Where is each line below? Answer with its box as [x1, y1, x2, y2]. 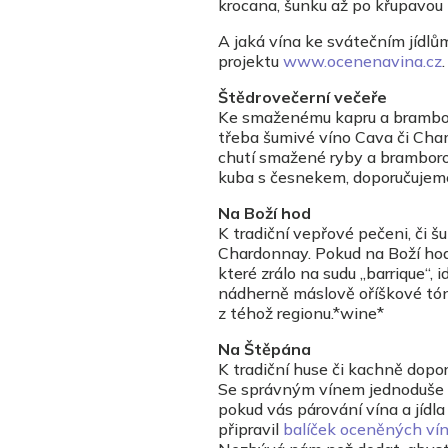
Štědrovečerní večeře [218, 87, 387, 108]
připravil [218, 419, 283, 440]
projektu [218, 51, 283, 72]
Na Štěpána [218, 339, 311, 360]
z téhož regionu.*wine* [218, 303, 384, 324]
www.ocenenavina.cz [283, 51, 442, 72]
